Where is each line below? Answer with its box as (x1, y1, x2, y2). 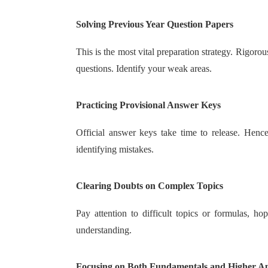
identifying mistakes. (76, 144, 154, 154)
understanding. (76, 225, 132, 235)
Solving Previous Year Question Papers (76, 19, 233, 29)
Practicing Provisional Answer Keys (76, 100, 221, 110)
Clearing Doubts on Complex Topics (76, 181, 223, 191)
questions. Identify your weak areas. (76, 63, 212, 74)
